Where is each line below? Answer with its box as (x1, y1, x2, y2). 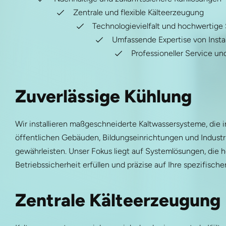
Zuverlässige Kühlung (15, 86, 192, 107)
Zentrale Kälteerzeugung (15, 189, 220, 211)
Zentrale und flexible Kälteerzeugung (73, 8, 204, 17)
